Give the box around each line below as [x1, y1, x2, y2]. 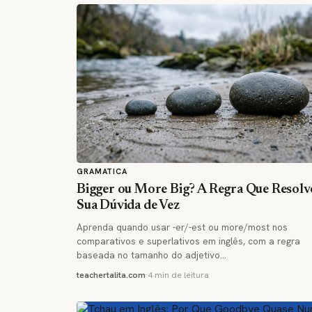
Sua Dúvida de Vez [77, 198, 180, 212]
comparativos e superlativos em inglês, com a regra [77, 234, 300, 247]
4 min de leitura [148, 269, 209, 281]
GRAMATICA [77, 166, 127, 176]
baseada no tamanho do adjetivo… [77, 248, 226, 261]
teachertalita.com [77, 269, 146, 281]
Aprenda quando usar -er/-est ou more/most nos [77, 220, 288, 233]
